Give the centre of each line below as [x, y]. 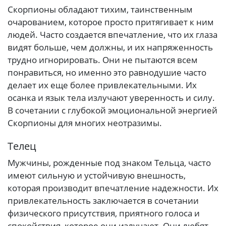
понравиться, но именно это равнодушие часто [107, 72]
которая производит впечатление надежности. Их [113, 188]
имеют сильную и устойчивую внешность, [97, 175]
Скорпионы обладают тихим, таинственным [100, 9]
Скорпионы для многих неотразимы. [85, 123]
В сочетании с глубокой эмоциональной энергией [112, 110]
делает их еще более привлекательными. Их [102, 85]
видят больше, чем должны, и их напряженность [110, 47]
